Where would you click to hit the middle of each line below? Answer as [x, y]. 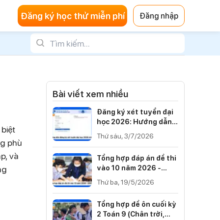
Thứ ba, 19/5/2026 [125, 182]
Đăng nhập [159, 15]
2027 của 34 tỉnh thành [137, 178]
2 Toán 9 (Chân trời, [131, 214]
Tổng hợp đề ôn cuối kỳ [137, 204]
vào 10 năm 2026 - [129, 168]
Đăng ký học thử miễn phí [72, 15]
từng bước [115, 131]
